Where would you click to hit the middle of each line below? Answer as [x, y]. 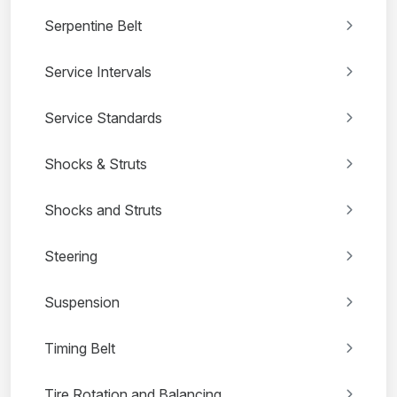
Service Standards [103, 118]
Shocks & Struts [96, 164]
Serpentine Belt [93, 26]
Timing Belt [80, 349]
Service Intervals [98, 72]
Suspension [82, 303]
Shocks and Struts [103, 210]
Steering [71, 257]
